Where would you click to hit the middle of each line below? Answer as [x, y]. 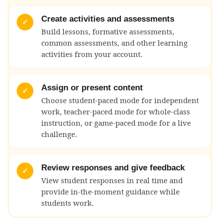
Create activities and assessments [108, 19]
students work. [68, 203]
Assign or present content [92, 87]
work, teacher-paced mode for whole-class [116, 111]
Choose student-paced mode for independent [120, 100]
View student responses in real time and [112, 180]
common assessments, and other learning [114, 42]
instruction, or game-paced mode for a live [116, 123]
